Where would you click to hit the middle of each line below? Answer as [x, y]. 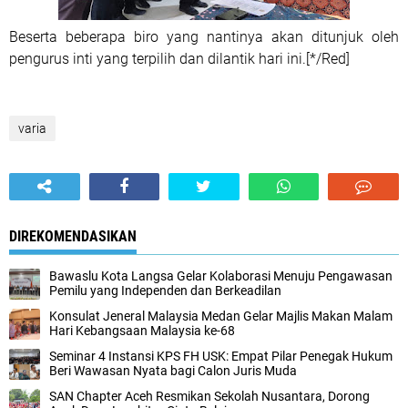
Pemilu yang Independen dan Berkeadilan [165, 291]
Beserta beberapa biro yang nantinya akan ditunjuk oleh [204, 37]
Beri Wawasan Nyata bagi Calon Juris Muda [173, 371]
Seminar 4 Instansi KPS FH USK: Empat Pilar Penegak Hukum [221, 356]
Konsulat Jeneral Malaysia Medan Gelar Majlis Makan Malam [221, 316]
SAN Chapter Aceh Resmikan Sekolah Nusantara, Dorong [209, 396]
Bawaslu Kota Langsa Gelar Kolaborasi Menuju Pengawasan [221, 276]
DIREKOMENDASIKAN [73, 236]
